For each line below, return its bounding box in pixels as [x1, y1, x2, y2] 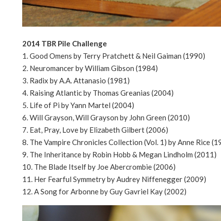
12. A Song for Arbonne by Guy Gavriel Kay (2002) [22, 186, 186, 196]
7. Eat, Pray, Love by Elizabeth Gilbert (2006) [22, 125, 168, 134]
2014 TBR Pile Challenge [22, 38, 107, 48]
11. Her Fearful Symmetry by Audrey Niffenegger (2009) [22, 174, 206, 184]
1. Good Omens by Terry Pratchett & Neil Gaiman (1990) [22, 51, 205, 60]
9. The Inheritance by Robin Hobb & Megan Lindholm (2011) [22, 149, 217, 159]
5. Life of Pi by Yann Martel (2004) [22, 100, 134, 110]
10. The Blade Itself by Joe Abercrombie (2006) [22, 162, 176, 171]
